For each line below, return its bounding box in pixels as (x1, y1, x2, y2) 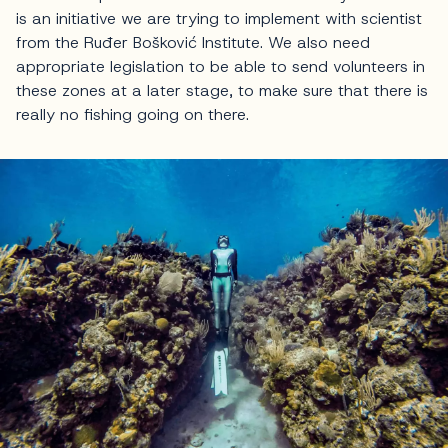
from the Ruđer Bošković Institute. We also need (16, 32, 370, 54)
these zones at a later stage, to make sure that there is (16, 80, 428, 102)
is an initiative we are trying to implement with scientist (16, 8, 422, 30)
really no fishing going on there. (16, 104, 249, 126)
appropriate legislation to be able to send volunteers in (16, 56, 425, 78)
